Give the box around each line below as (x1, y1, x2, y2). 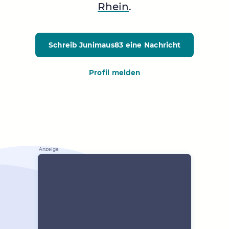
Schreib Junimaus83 (48, 41, 124, 50)
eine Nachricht (123, 41, 181, 50)
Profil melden (88, 68, 141, 77)
